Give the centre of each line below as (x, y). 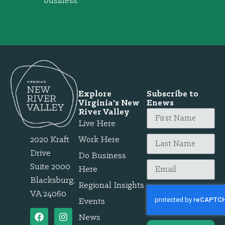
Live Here (97, 124)
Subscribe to (173, 94)
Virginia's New (109, 103)
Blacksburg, (52, 180)
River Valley (104, 112)
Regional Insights (111, 185)
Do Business (102, 156)
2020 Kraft (50, 140)
